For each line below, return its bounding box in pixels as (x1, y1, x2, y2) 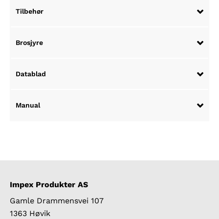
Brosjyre (16, 39, 43, 47)
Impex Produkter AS (10, 180, 88, 190)
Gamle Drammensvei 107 (10, 196, 104, 206)
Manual (16, 101, 40, 109)
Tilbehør (16, 7, 44, 16)
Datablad (16, 70, 46, 78)
